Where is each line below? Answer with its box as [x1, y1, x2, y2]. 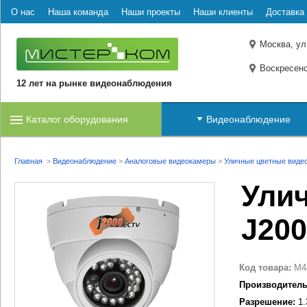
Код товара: [239, 262, 291, 273]
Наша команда [48, 7, 108, 17]
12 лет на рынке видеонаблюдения [16, 78, 172, 88]
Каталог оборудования [26, 114, 128, 125]
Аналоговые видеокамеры [125, 157, 216, 165]
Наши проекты [121, 7, 180, 17]
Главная [14, 157, 42, 165]
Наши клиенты [193, 7, 253, 17]
